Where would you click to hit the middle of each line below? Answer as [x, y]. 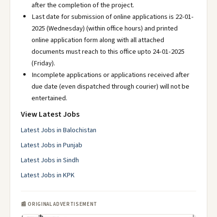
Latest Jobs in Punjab [52, 145]
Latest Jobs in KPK [48, 175]
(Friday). [43, 63]
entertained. [49, 98]
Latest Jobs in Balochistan [59, 130]
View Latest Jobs [50, 114]
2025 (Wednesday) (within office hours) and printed [105, 28]
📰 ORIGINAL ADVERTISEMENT [59, 204]
